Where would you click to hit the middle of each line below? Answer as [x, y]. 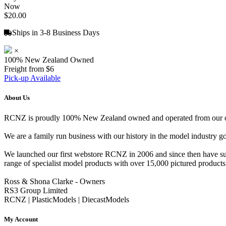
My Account [21, 219]
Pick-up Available [32, 78]
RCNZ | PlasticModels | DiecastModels [67, 199]
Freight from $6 [29, 69]
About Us [17, 98]
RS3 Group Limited [36, 190]
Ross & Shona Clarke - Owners [54, 181]
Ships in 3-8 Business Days [56, 33]
